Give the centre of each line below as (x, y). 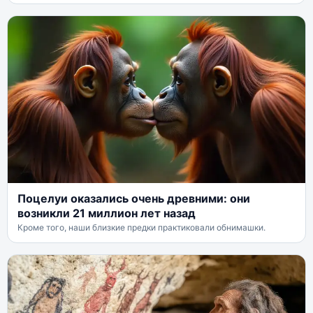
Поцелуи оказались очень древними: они (134, 199)
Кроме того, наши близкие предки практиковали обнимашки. (141, 228)
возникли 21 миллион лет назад (107, 213)
